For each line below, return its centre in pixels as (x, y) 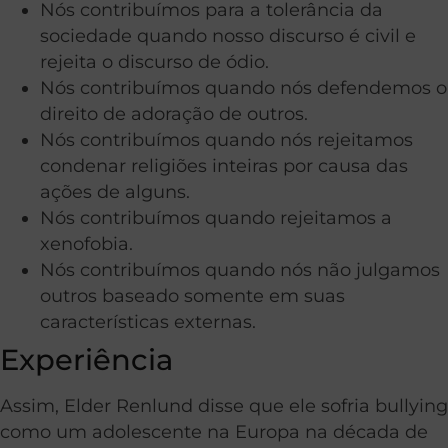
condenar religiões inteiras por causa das (224, 166)
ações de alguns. (115, 192)
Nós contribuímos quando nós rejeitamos (226, 140)
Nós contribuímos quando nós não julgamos (240, 270)
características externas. (148, 322)
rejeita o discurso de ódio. (154, 62)
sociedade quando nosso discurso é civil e (228, 36)
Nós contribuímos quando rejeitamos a (216, 218)
